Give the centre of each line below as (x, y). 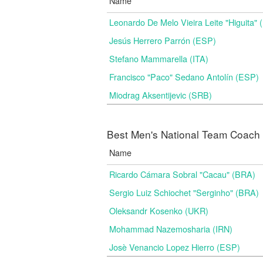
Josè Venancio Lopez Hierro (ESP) (175, 247)
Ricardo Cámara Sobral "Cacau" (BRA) (182, 174)
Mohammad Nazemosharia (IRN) (171, 229)
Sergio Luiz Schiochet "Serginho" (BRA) (184, 192)
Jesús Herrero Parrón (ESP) (163, 40)
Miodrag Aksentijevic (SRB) (161, 95)
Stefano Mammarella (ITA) (159, 58)
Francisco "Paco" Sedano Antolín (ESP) (184, 77)
